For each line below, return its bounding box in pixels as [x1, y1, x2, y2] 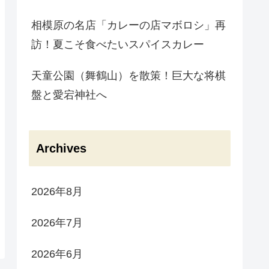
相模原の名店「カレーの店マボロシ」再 [31, 19, 226, 32]
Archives [36, 141, 86, 155]
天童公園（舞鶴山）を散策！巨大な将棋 [31, 70, 226, 82]
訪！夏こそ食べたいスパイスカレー [31, 38, 204, 51]
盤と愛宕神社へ [31, 89, 107, 101]
